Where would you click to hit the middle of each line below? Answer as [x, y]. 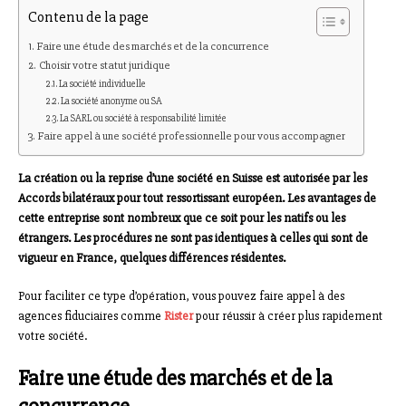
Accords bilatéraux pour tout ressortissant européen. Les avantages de [197, 198]
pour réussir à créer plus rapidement [288, 316]
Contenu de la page [88, 17]
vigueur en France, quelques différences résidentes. [152, 258]
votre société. [53, 336]
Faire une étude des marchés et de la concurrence [153, 47]
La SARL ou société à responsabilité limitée [144, 118]
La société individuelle [103, 84]
